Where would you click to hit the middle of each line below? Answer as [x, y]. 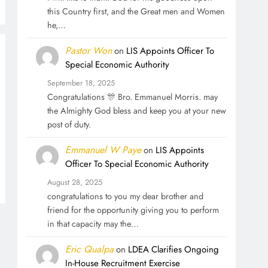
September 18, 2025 [81, 83]
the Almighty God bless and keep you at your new [136, 110]
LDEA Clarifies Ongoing [173, 249]
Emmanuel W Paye [103, 150]
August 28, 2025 [74, 182]
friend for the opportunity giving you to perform [133, 210]
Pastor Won [88, 50]
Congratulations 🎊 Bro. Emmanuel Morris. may [132, 97]
